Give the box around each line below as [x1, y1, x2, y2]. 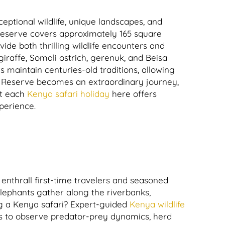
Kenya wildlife [127, 199, 185, 209]
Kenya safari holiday [25, 88, 109, 99]
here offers [109, 88, 157, 99]
